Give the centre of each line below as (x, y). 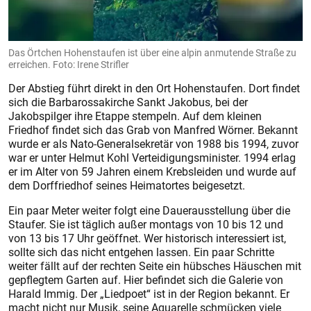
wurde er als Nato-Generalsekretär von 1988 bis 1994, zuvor (153, 143)
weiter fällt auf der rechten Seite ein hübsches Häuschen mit (155, 266)
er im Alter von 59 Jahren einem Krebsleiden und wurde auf (152, 171)
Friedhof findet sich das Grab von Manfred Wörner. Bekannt (153, 129)
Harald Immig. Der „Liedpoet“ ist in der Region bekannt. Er (149, 293)
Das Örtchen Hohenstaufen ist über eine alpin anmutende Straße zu (152, 52)
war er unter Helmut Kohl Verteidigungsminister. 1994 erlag (152, 157)
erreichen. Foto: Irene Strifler (69, 64)
